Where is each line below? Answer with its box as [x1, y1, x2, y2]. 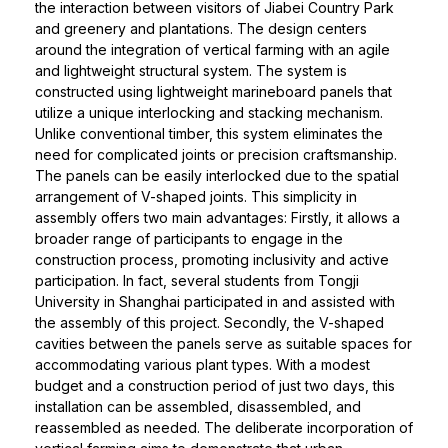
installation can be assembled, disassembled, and [35, 398, 361, 416]
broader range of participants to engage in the [35, 230, 343, 248]
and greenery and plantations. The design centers [35, 20, 367, 38]
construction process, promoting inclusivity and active [35, 251, 389, 269]
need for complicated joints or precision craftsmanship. [35, 146, 397, 164]
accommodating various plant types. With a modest [35, 356, 370, 374]
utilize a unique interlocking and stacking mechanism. [35, 104, 383, 122]
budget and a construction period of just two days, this [35, 377, 395, 395]
